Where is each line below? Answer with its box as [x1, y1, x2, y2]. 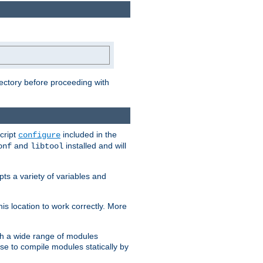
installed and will [63, 141, 126, 151]
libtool [31, 141, 63, 151]
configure [18, 130, 60, 140]
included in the [60, 130, 117, 140]
